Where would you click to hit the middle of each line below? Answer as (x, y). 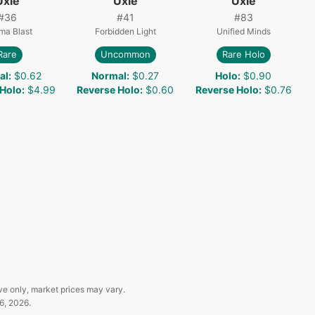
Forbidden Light (125, 31)
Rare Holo (243, 54)
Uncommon (125, 54)
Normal (109, 75)
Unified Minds (243, 31)
